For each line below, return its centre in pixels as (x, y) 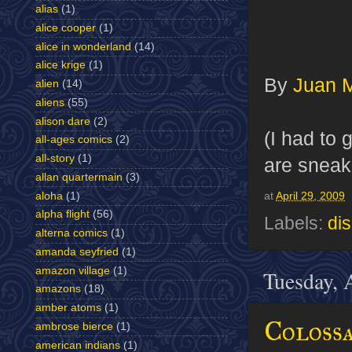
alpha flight (62, 214)
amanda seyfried (77, 251)
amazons (58, 289)
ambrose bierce (74, 326)
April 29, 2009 (310, 196)
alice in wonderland (83, 46)
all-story (55, 159)
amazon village (73, 270)
